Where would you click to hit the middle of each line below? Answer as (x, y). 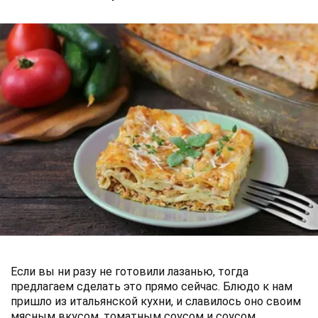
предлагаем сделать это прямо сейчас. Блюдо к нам (152, 286)
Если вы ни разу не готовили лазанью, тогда (130, 271)
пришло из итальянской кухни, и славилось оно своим (156, 301)
